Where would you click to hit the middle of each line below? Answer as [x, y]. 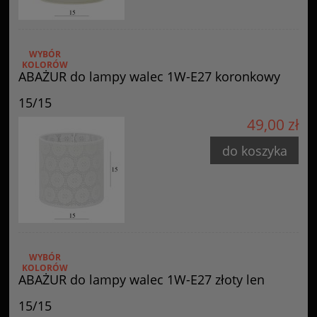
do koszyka [254, 150]
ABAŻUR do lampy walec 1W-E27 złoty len [142, 279]
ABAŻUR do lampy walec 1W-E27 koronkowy [149, 76]
